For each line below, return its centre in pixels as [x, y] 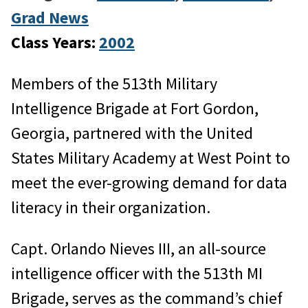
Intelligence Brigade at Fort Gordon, [135, 108]
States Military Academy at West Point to [151, 157]
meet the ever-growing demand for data [149, 182]
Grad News [50, 17]
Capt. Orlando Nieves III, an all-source [139, 248]
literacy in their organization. [111, 207]
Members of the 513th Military [114, 83]
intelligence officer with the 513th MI [137, 273]
